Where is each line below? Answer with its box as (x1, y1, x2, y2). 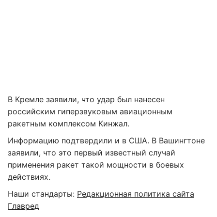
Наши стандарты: (8, 189, 77, 199)
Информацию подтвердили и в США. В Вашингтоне (8, 136, 205, 145)
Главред (8, 201, 39, 211)
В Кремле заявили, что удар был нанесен (8, 94, 165, 104)
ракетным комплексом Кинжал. (8, 119, 129, 128)
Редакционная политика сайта (77, 189, 194, 199)
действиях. (8, 172, 50, 182)
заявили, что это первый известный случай (8, 148, 175, 157)
